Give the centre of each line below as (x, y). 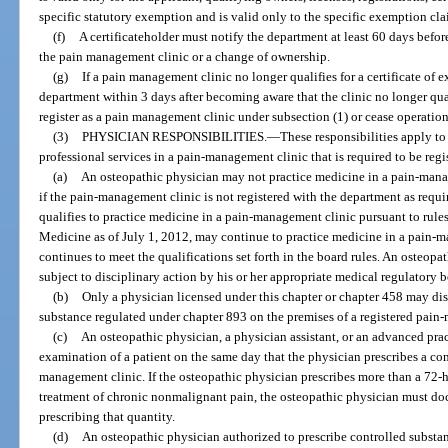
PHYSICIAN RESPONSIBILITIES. (174, 136)
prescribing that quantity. (107, 416)
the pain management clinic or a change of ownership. (185, 56)
